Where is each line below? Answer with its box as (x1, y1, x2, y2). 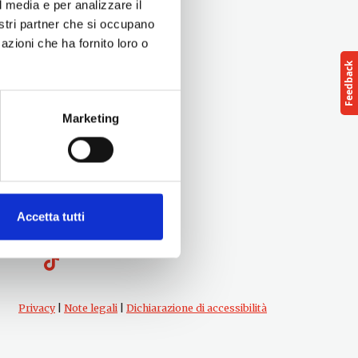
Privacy (18, 302, 55, 315)
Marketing (62, 111, 119, 125)
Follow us (43, 125, 109, 142)
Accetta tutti (17, 209, 85, 224)
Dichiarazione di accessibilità (126, 302, 267, 315)
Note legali (64, 302, 117, 315)
